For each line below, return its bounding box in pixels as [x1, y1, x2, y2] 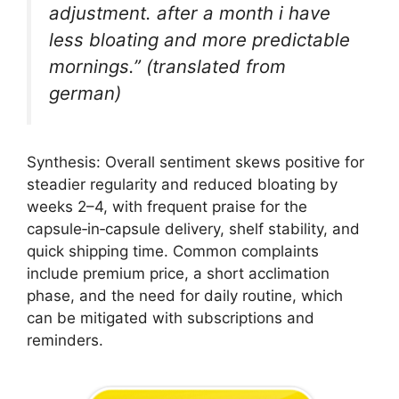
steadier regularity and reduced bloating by [27, 175, 338, 194]
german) [49, 81, 121, 104]
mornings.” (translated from [49, 54, 286, 77]
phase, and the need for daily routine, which [27, 287, 343, 305]
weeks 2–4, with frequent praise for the [27, 198, 307, 216]
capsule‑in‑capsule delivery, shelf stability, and [27, 220, 360, 239]
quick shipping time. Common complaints [27, 242, 319, 261]
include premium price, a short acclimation [27, 265, 330, 283]
